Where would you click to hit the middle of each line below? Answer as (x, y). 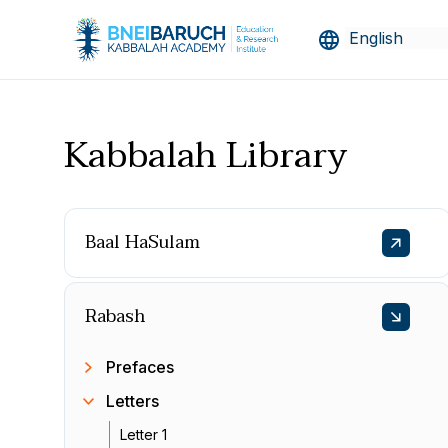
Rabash (115, 316)
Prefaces (140, 367)
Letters (132, 401)
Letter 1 (143, 434)
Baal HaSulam (142, 242)
